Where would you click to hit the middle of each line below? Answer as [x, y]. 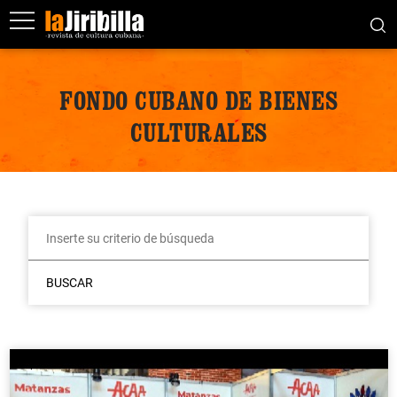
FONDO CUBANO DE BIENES [198, 100]
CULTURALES [198, 132]
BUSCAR [69, 283]
